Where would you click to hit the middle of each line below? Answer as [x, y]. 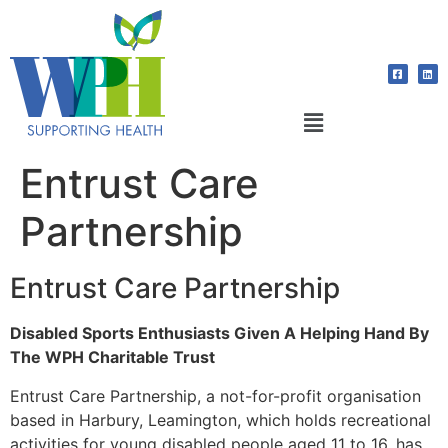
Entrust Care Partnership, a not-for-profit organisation [215, 395]
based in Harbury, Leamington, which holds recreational [220, 419]
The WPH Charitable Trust [112, 357]
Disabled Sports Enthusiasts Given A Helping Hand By [219, 333]
